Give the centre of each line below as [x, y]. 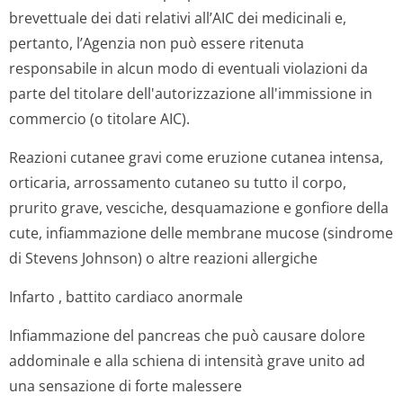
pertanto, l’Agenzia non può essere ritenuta [157, 43]
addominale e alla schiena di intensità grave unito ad [187, 361]
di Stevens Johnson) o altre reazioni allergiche [163, 258]
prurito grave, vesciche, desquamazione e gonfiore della [199, 208]
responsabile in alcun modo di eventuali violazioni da [188, 68]
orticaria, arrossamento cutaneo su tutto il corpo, [178, 183]
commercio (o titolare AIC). [99, 119]
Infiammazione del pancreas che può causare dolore [187, 336]
